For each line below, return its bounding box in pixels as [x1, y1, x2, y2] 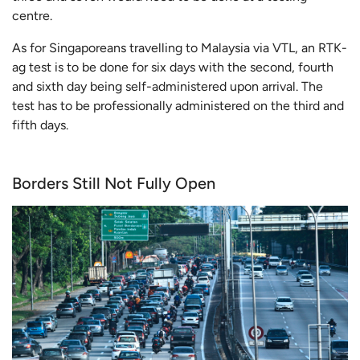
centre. [12, 7, 55, 23]
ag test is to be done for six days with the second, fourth [12, 59, 333, 75]
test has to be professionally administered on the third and [12, 97, 344, 113]
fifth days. [12, 117, 72, 133]
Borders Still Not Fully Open [12, 173, 215, 193]
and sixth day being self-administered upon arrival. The [12, 78, 323, 94]
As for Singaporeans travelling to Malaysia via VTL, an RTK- [12, 39, 347, 55]
